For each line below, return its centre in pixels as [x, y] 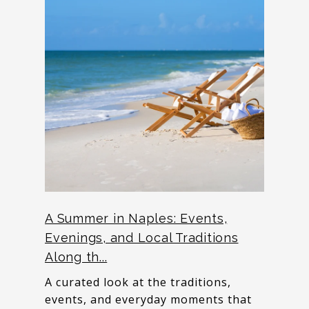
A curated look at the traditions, [138, 282]
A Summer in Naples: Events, [136, 218]
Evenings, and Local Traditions [142, 238]
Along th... [76, 257]
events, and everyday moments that [148, 299]
